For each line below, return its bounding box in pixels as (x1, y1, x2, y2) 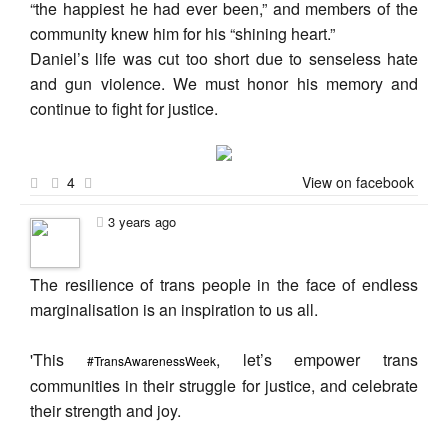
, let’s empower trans (215, 348, 418, 371)
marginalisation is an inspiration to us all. (30, 298, 318, 321)
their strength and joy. (30, 399, 181, 422)
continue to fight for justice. (30, 97, 218, 120)
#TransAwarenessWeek (86, 352, 216, 369)
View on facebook (302, 172, 414, 192)
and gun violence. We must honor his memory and (30, 72, 418, 95)
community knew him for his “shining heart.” (30, 22, 335, 45)
